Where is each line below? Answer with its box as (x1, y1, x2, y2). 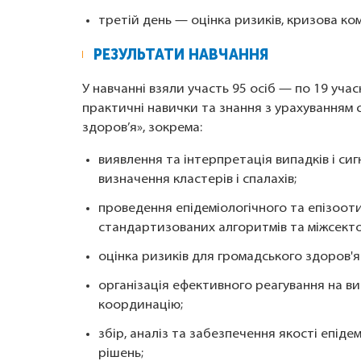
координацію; (98, 299, 183, 313)
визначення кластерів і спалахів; (98, 173, 297, 187)
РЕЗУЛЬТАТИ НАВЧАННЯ (93, 46, 269, 64)
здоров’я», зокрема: (82, 122, 202, 135)
